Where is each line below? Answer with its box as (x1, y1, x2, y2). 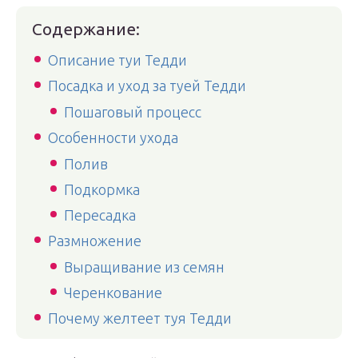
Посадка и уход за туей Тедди (48, 78, 246, 93)
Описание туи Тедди (48, 52, 187, 68)
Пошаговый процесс (64, 104, 201, 120)
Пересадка (64, 207, 136, 223)
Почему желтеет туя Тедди (48, 310, 232, 326)
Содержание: (32, 19, 140, 38)
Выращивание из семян (64, 259, 225, 275)
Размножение (48, 233, 141, 249)
